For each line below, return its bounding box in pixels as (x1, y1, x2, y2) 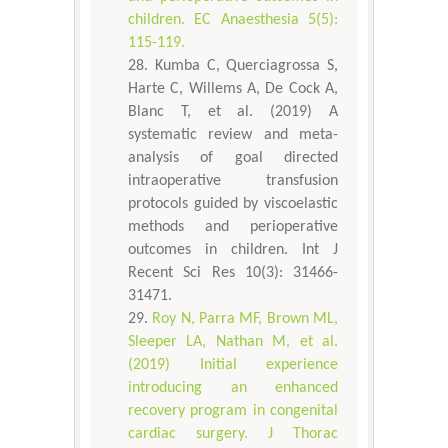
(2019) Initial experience (128, 357, 338, 374)
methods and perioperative (128, 219, 338, 236)
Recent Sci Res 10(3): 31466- (128, 265, 338, 282)
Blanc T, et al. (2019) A (128, 104, 338, 121)
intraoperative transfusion (128, 173, 338, 190)
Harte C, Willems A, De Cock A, (128, 81, 338, 98)
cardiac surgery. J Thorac (128, 426, 338, 443)
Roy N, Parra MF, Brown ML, (152, 311, 339, 328)
